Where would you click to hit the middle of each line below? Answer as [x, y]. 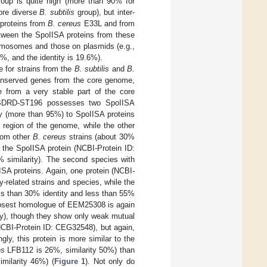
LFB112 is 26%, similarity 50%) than [70, 250]
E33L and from [108, 24]
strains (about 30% [101, 137]
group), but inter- [105, 13]
